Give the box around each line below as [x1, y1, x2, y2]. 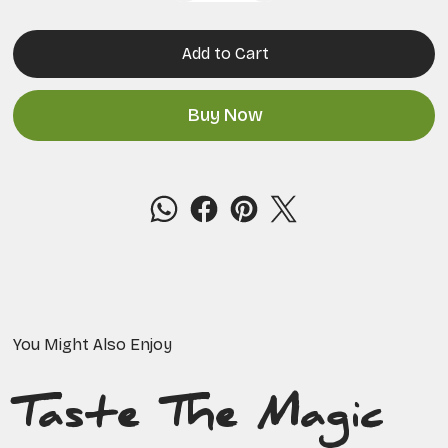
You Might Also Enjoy [13, 334, 173, 354]
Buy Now [187, 104, 263, 127]
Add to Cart [181, 44, 269, 64]
